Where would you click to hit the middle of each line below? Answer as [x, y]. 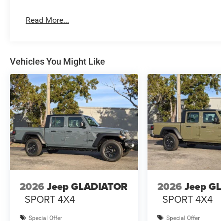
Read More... [48, 20]
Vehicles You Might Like [57, 62]
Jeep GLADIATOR [87, 186]
